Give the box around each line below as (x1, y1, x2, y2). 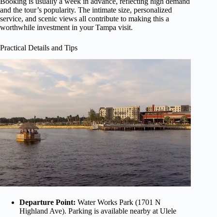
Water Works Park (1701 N (76, 198, 161, 206)
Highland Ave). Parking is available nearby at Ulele (19, 206, 176, 215)
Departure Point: (19, 198, 76, 206)
